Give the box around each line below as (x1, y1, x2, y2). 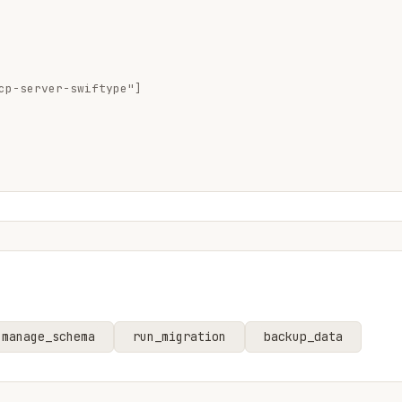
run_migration (133, 328, 226, 345)
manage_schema (2, 328, 95, 345)
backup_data (264, 328, 343, 345)
